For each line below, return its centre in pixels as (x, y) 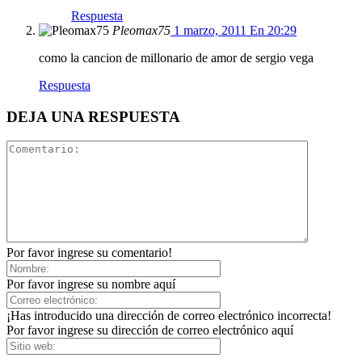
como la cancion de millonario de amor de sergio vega (176, 57)
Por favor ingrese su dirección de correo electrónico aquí (150, 330)
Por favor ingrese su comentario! (89, 253)
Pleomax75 (141, 30)
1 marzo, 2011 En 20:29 (235, 30)
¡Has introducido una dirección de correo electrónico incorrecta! (169, 316)
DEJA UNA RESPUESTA (93, 116)
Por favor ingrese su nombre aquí (91, 284)
